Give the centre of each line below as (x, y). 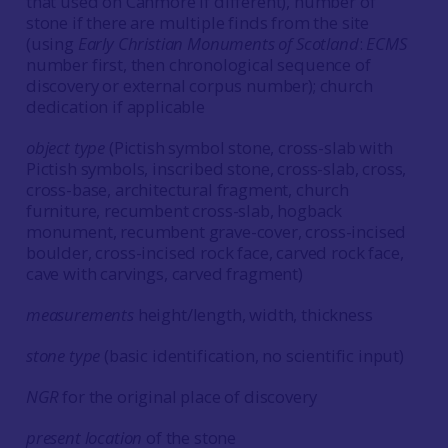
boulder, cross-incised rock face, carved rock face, (214, 252)
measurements (79, 314)
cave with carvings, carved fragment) (164, 273)
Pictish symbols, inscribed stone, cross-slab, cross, (216, 168)
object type (65, 147)
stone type (63, 355)
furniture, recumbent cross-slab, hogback (184, 210)
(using (51, 43)
